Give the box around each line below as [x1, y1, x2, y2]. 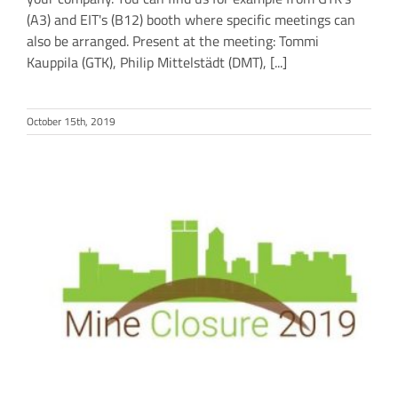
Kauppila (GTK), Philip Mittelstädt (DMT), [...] [27, 52, 287, 74]
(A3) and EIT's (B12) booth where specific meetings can [27, 9, 355, 31]
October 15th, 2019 [27, 113, 115, 131]
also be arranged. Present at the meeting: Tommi [27, 30, 319, 52]
